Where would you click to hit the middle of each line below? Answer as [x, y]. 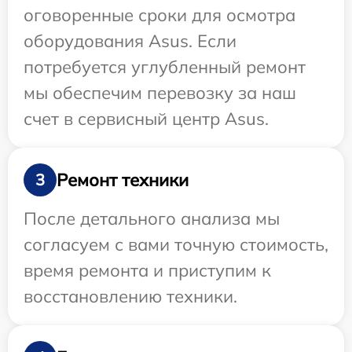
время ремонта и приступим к [147, 271]
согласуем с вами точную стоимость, [176, 245]
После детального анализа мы [152, 219]
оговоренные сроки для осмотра [159, 15]
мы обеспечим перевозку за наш [160, 93]
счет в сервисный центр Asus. [146, 119]
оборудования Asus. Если [130, 41]
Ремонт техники [123, 180]
